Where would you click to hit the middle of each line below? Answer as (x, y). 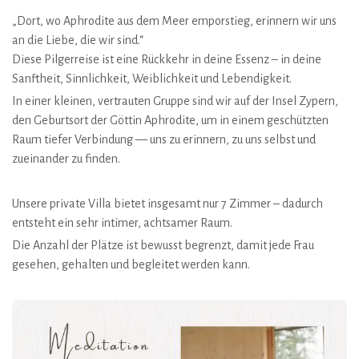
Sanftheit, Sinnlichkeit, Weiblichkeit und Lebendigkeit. (152, 79)
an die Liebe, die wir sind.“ (78, 40)
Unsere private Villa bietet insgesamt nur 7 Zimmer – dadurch (167, 204)
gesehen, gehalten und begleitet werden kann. (131, 264)
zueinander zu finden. (66, 159)
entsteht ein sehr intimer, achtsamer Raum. (122, 223)
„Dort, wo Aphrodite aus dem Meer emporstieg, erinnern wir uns (174, 21)
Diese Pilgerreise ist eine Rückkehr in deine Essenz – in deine (167, 59)
